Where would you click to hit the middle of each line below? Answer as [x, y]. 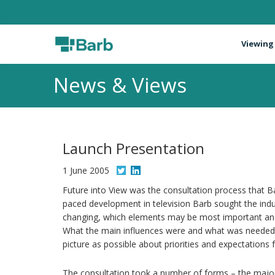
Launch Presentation [134, 148]
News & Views [120, 85]
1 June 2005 [86, 170]
